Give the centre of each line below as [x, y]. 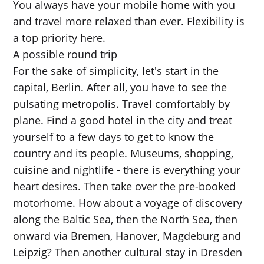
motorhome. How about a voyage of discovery [128, 203]
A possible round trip [65, 54]
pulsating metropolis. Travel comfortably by [122, 104]
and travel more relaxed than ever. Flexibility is [129, 21]
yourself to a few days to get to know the [114, 137]
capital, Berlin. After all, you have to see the [120, 87]
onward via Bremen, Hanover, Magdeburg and [127, 236]
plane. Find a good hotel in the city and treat [123, 120]
